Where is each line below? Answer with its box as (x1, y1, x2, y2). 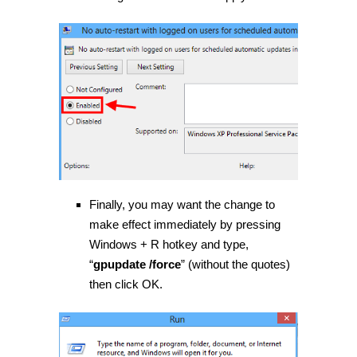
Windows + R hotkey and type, (88, 237, 249, 252)
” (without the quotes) (180, 257, 290, 272)
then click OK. (88, 277, 163, 292)
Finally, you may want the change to (88, 198, 275, 212)
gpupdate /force (92, 257, 181, 272)
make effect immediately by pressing (88, 218, 280, 232)
